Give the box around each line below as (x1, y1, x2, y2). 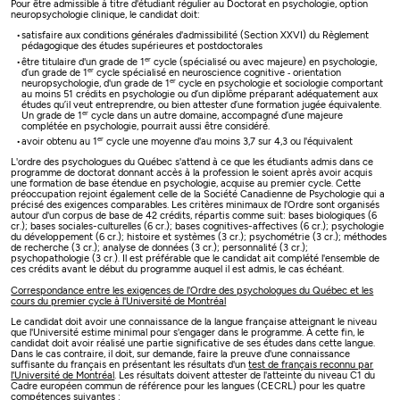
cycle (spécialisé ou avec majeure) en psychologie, (150, 55, 377, 68)
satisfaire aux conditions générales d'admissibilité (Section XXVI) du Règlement (21, 29, 369, 41)
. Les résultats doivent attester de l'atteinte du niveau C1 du (114, 370, 376, 382)
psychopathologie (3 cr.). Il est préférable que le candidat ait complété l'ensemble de (11, 253, 380, 265)
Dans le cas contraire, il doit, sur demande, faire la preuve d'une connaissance (11, 348, 351, 361)
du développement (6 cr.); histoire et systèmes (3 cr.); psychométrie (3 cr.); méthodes (11, 231, 387, 244)
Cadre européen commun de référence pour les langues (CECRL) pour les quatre (11, 380, 366, 393)
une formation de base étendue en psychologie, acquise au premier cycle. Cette (11, 178, 362, 190)
